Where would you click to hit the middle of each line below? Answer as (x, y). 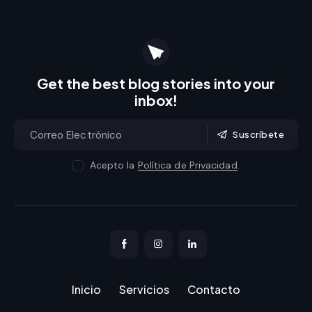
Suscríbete (258, 134)
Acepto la (114, 165)
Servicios (144, 289)
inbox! (156, 100)
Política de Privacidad (187, 165)
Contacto (213, 289)
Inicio (87, 289)
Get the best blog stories (125, 83)
